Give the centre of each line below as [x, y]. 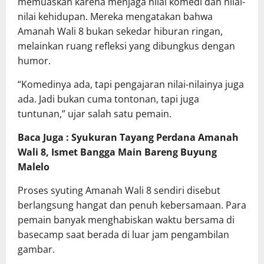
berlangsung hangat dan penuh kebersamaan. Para [132, 205]
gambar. [36, 250]
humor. [34, 61]
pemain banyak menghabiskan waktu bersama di [126, 220]
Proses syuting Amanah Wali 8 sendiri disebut [119, 191]
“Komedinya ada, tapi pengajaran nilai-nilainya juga [131, 85]
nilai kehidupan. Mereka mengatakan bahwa [115, 17]
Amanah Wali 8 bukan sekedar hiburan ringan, [120, 32]
